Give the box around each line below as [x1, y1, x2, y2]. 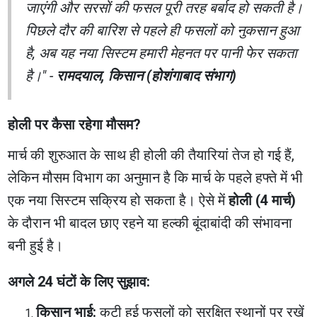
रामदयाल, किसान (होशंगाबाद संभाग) [57, 67, 237, 84]
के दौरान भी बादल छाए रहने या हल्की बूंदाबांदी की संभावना [8, 214, 293, 231]
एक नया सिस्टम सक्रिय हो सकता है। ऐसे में [8, 191, 229, 209]
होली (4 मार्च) [229, 191, 296, 209]
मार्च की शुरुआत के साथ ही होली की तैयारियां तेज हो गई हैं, [8, 146, 295, 163]
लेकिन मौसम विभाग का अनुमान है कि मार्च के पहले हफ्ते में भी [8, 168, 304, 186]
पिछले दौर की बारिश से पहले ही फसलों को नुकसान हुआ [25, 21, 300, 39]
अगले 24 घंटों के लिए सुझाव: [8, 272, 151, 290]
